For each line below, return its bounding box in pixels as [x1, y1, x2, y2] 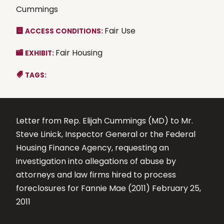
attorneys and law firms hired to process [16, 168, 176, 180]
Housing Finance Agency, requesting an [16, 141, 169, 153]
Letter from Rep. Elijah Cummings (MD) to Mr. [16, 114, 193, 126]
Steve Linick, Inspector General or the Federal [16, 128, 195, 140]
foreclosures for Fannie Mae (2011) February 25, [16, 182, 201, 194]
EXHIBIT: [25, 48, 55, 58]
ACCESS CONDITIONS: [25, 26, 104, 36]
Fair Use [104, 24, 135, 36]
